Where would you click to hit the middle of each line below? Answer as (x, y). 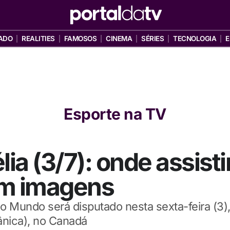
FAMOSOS (80, 39)
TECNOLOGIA (195, 39)
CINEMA (119, 39)
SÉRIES (153, 39)
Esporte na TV (115, 114)
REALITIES (38, 39)
